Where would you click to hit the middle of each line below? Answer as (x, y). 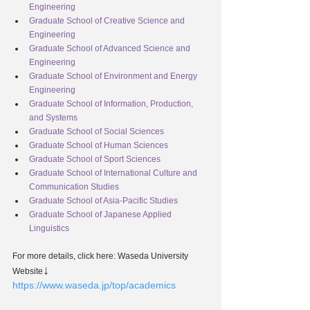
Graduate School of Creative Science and (108, 21)
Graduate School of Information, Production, (112, 104)
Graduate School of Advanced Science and (111, 49)
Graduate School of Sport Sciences (95, 159)
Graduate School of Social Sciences (97, 132)
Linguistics (49, 229)
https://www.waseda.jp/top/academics (94, 285)
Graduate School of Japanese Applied (101, 215)
